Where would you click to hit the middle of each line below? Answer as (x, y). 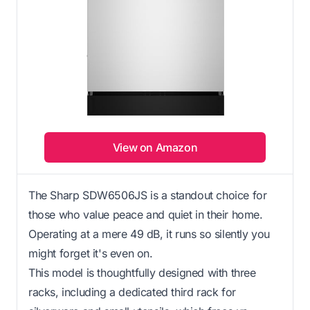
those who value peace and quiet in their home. (146, 214)
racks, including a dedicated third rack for (132, 292)
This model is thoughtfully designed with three (142, 272)
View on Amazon (155, 147)
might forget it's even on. (91, 253)
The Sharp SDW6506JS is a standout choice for (148, 195)
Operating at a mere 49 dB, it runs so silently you (149, 234)
